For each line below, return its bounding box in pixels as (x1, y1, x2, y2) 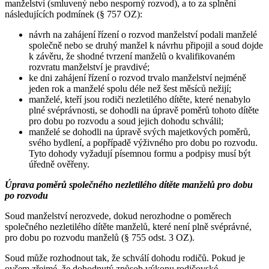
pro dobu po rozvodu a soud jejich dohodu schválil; (29, 115, 223, 126)
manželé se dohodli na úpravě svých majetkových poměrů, (29, 126, 250, 137)
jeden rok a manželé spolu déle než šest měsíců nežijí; (29, 83, 231, 94)
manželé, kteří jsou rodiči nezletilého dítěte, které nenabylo (29, 94, 250, 104)
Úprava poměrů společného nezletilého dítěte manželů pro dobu (5, 179, 253, 190)
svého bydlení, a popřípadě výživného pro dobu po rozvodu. (29, 137, 258, 148)
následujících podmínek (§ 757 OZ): (5, 8, 142, 19)
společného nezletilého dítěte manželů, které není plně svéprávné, (5, 221, 252, 232)
